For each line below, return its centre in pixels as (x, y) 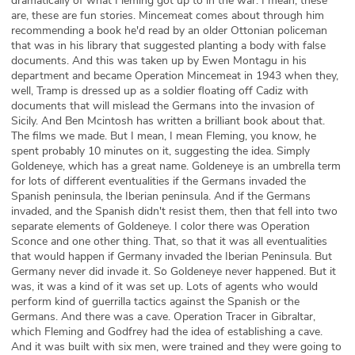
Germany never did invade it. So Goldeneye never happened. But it (174, 271)
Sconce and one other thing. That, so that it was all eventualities (169, 241)
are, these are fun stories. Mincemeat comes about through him (168, 15)
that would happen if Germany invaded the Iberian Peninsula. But (172, 256)
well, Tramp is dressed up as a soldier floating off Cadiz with (160, 91)
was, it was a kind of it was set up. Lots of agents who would (164, 286)
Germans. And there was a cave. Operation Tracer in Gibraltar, (163, 317)
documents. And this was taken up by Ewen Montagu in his (159, 61)
